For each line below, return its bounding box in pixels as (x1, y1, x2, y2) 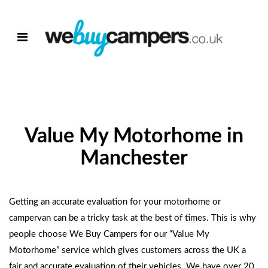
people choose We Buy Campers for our (9, 230, 169, 239)
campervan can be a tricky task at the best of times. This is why (9, 214, 256, 223)
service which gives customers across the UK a (59, 246, 246, 255)
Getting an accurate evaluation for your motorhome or (9, 197, 221, 206)
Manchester (80, 148, 188, 169)
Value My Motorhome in (25, 126, 243, 147)
